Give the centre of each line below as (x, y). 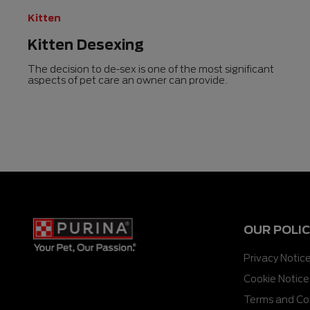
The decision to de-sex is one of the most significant (151, 69)
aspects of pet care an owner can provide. (128, 80)
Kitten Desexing (86, 45)
